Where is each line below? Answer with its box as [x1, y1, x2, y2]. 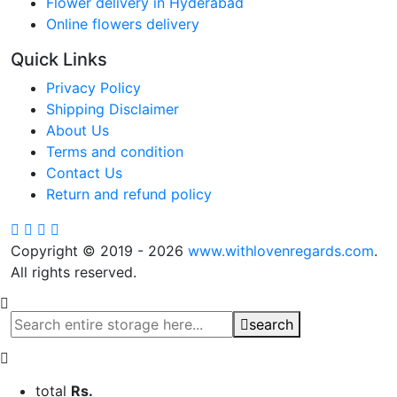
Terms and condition [46, 142, 183, 160]
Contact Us [46, 163, 122, 182]
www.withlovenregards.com [188, 241, 374, 260]
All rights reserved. [11, 262, 136, 281]
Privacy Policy [46, 78, 141, 97]
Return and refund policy [46, 184, 212, 203]
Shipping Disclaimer [46, 99, 179, 118]
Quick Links [11, 48, 107, 70]
